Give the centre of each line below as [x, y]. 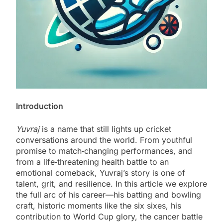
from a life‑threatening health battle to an [92, 162]
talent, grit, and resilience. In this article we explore [111, 183]
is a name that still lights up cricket [105, 129]
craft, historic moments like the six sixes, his [99, 205]
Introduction [40, 106]
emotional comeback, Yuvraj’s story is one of [101, 172]
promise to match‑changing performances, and [104, 151]
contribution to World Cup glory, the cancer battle [109, 216]
